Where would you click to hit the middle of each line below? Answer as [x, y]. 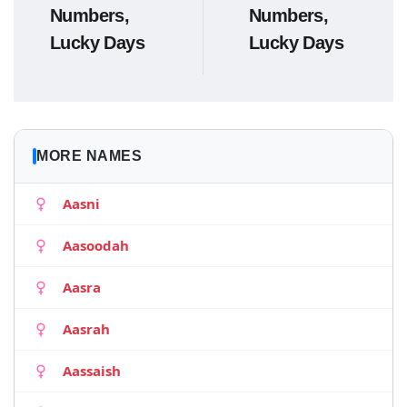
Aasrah [86, 329]
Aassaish [92, 371]
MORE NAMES [89, 156]
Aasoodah [96, 245]
